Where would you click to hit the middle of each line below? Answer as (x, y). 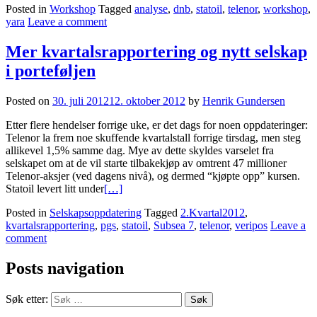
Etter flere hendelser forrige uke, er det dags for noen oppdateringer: (157, 125)
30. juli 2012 (81, 100)
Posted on (29, 100)
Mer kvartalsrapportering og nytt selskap (156, 52)
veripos (251, 225)
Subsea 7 (174, 225)
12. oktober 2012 (147, 100)
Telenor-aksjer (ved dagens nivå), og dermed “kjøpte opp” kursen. (153, 175)
